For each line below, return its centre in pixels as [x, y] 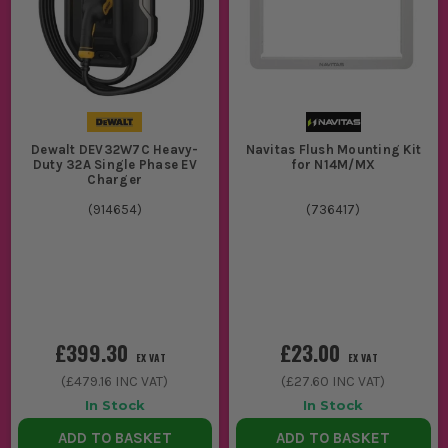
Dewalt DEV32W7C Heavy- [115, 150]
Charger [115, 180]
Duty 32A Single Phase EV [114, 165]
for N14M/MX [333, 165]
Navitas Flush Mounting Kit [333, 150]
